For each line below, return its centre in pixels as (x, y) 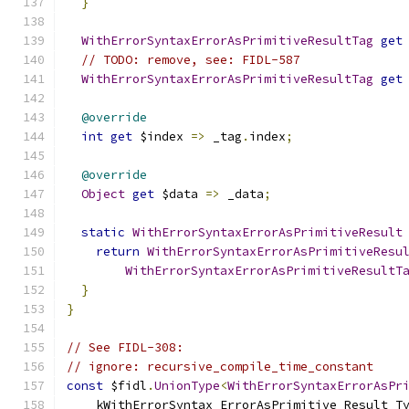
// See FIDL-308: (125, 347)
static (103, 232)
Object (103, 194)
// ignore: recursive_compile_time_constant (220, 367)
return (118, 252)
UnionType (187, 386)
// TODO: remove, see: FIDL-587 (191, 60)
